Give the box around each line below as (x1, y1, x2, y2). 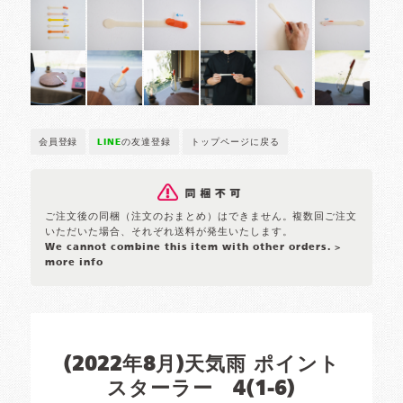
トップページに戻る (191, 138, 280, 148)
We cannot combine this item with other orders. (45, 242, 335, 254)
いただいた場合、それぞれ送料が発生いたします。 (45, 227, 293, 238)
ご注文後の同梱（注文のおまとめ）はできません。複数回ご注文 (45, 211, 358, 223)
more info (45, 257, 104, 269)
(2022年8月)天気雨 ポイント (62, 355, 341, 376)
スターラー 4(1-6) (106, 380, 297, 400)
